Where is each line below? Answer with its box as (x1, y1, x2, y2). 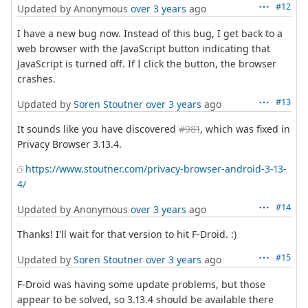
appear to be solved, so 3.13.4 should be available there (17, 292, 274, 306)
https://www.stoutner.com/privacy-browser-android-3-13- (25, 162, 287, 175)
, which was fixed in (200, 122, 290, 135)
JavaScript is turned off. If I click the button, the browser (17, 56, 276, 70)
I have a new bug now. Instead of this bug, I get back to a (17, 26, 283, 40)
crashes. (17, 71, 56, 85)
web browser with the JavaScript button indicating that (17, 41, 270, 55)
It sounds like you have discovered (17, 122, 179, 135)
